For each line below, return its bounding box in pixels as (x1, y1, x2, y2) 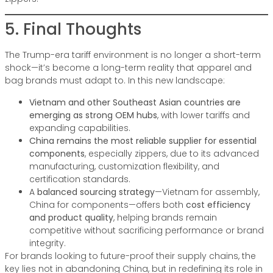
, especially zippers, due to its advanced (85, 147, 259, 160)
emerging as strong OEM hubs (29, 108, 157, 121)
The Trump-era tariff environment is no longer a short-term (5, 49, 261, 62)
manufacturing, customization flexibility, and (29, 160, 219, 172)
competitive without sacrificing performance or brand (29, 224, 264, 236)
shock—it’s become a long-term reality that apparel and (5, 62, 252, 74)
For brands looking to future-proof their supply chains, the (5, 249, 256, 262)
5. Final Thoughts (5, 18, 141, 41)
